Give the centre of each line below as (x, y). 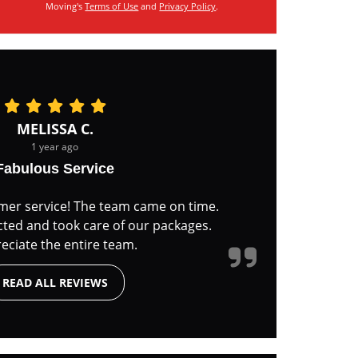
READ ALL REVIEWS (55, 282)
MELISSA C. (55, 129)
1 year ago (55, 146)
